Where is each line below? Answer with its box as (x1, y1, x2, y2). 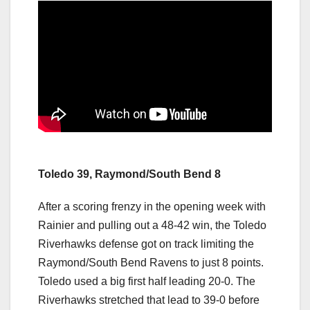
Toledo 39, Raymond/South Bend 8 (38, 167, 221, 180)
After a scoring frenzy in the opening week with (38, 200, 266, 212)
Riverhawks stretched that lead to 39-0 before (38, 293, 259, 306)
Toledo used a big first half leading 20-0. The (38, 275, 255, 287)
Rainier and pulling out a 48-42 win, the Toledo (38, 219, 266, 231)
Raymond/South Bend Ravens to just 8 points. (38, 256, 264, 268)
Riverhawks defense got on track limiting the (38, 237, 254, 250)
